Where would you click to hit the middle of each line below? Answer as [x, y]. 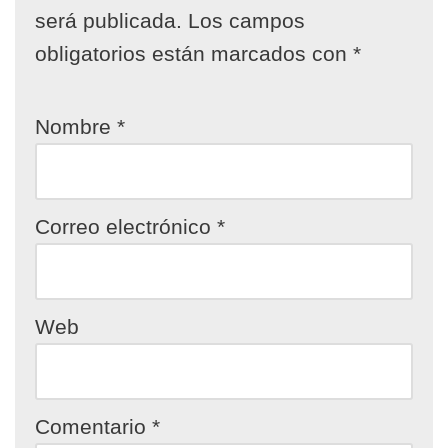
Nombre [76, 126]
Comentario [93, 426]
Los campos [246, 20]
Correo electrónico [126, 226]
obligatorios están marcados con [194, 53]
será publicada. [108, 20]
